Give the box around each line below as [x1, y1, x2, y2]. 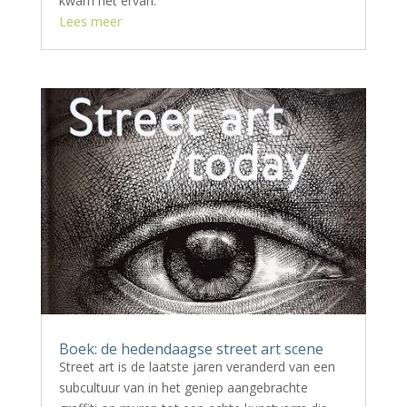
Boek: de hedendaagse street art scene [58, 339, 323, 360]
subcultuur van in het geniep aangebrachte [58, 379, 308, 397]
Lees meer [58, 13, 122, 31]
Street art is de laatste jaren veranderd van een [58, 358, 335, 376]
